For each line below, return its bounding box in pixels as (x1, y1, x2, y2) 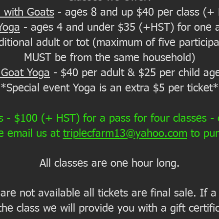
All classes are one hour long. (39, 158, 180, 169)
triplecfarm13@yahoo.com (63, 129, 187, 139)
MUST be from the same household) (24, 53, 195, 64)
